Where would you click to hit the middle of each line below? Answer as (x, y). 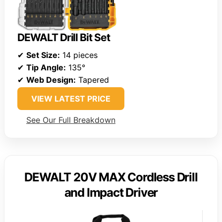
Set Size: (43, 55)
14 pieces (79, 55)
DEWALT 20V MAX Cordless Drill (111, 177)
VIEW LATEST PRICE (71, 98)
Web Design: (51, 80)
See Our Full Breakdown (71, 120)
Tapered (92, 80)
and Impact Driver (111, 192)
